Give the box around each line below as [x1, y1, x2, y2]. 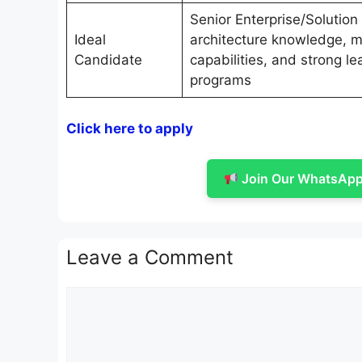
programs [189, 72, 251, 89]
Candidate [74, 52, 142, 69]
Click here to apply [66, 120, 193, 137]
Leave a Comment [66, 246, 234, 270]
